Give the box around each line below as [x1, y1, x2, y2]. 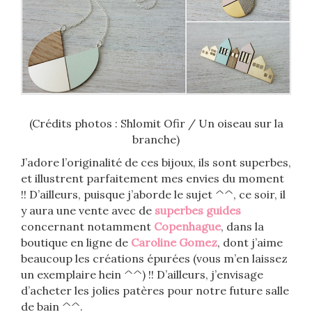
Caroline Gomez [131, 235, 217, 249]
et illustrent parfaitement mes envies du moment [21, 171, 284, 185]
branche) [132, 132, 180, 146]
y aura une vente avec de [21, 203, 155, 217]
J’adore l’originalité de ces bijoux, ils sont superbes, [21, 155, 291, 169]
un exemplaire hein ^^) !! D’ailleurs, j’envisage [21, 267, 263, 281]
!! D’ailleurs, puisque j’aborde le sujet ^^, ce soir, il [21, 187, 286, 201]
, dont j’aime [217, 235, 283, 249]
